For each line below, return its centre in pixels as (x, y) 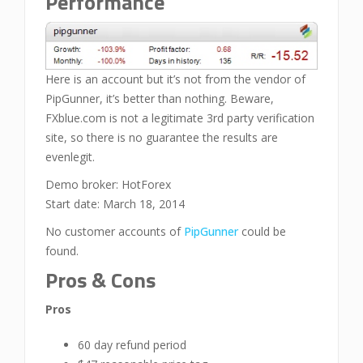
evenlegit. (70, 156)
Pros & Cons (100, 280)
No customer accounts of (115, 231)
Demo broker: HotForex (108, 184)
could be (262, 231)
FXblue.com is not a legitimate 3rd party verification (180, 117)
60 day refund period (132, 344)
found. (62, 250)
